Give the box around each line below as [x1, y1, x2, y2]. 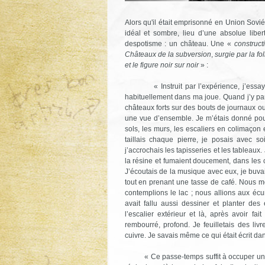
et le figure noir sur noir [124, 60, 199, 69]
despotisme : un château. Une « [124, 39, 234, 48]
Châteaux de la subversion [124, 50, 211, 59]
